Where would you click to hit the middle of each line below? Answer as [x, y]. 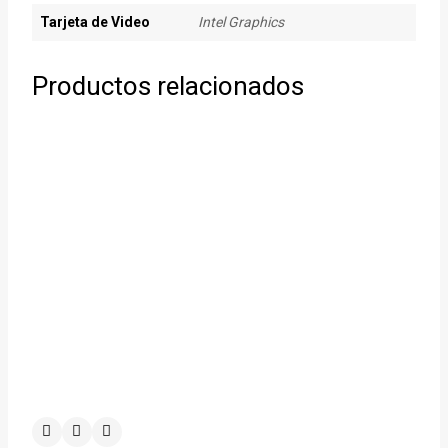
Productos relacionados [168, 85]
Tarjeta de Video [95, 21]
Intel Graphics [241, 21]
